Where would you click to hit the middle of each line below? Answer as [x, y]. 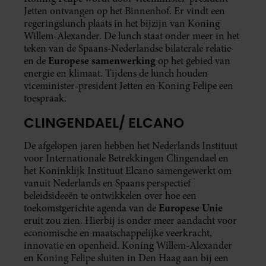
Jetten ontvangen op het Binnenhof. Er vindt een [124, 11]
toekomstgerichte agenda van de [91, 208]
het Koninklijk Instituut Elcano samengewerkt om [128, 170]
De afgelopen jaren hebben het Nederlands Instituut [131, 145]
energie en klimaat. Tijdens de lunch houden [116, 74]
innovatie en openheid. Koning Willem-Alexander [128, 245]
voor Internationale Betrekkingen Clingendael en [126, 158]
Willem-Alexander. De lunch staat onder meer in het [132, 36]
